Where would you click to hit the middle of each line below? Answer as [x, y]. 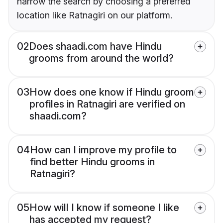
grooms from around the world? [101, 58]
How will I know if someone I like [104, 208]
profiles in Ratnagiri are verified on [107, 104]
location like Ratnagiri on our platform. [95, 15]
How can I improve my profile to [103, 150]
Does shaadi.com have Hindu [95, 47]
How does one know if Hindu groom [112, 92]
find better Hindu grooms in [92, 162]
